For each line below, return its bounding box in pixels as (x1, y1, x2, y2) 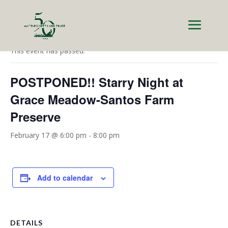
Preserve (10, 108, 61, 125)
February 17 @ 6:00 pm (10, 130, 87, 140)
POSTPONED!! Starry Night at (10, 73, 183, 91)
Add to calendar (37, 173, 93, 183)
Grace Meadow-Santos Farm (10, 91, 174, 108)
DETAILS (10, 218, 43, 227)
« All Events (10, 20, 56, 32)
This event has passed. (10, 46, 85, 55)
